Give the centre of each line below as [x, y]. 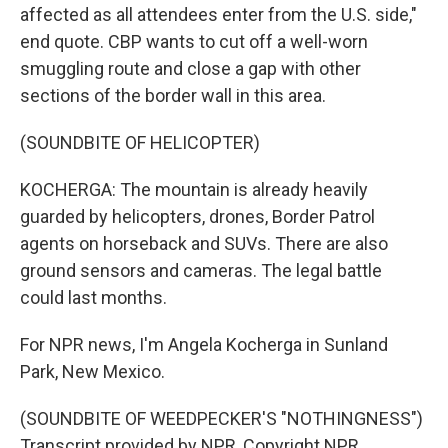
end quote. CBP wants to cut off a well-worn [194, 41]
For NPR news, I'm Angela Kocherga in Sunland [204, 344]
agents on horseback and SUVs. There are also [204, 243]
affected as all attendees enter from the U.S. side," [218, 14]
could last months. [93, 297]
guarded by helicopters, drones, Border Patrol [197, 216]
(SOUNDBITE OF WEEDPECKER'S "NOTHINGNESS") [221, 418]
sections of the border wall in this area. [173, 95]
